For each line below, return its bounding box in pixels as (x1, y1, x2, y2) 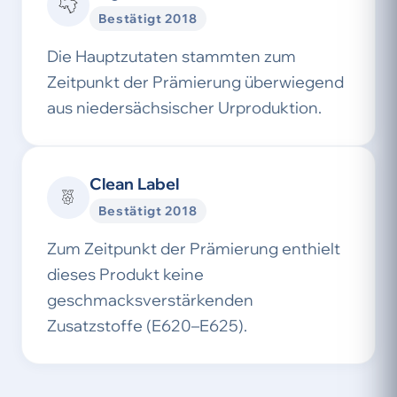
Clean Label (90, 174, 179, 194)
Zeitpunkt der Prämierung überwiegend (47, 72, 344, 92)
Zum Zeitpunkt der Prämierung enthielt (47, 238, 340, 259)
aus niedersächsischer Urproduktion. (47, 97, 322, 118)
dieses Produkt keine (47, 264, 204, 284)
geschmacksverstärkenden (47, 290, 253, 310)
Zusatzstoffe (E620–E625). (47, 315, 247, 336)
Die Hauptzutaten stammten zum (47, 46, 296, 66)
